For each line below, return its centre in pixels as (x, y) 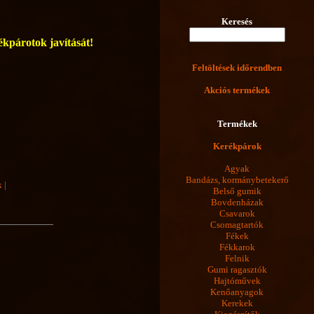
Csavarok (237, 214)
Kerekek (237, 303)
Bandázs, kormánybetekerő (237, 180)
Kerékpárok (237, 146)
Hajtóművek (237, 281)
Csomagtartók (237, 225)
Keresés (237, 21)
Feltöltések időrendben (237, 68)
